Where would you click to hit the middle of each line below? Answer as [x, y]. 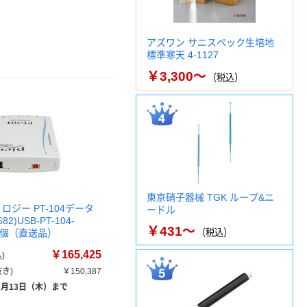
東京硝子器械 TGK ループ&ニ [210, 197]
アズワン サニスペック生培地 [210, 42]
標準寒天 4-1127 [183, 55]
